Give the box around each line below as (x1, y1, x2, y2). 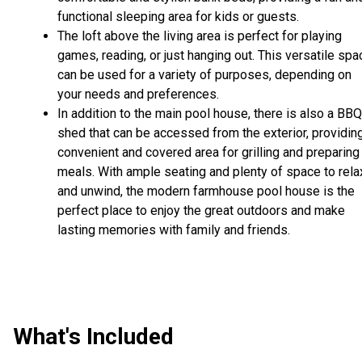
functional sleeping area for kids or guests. (57, 9, 299, 25)
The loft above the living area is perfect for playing (57, 28, 342, 44)
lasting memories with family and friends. (57, 222, 290, 238)
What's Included (13, 323, 174, 351)
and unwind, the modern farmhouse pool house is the (57, 183, 355, 200)
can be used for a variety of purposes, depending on (57, 67, 351, 83)
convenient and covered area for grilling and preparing (57, 145, 360, 161)
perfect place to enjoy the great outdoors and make (57, 203, 345, 219)
